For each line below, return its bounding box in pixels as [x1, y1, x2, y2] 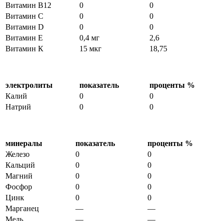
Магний [5, 172, 33, 181]
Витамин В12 [5, 1, 51, 10]
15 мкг [79, 44, 102, 53]
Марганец [5, 204, 39, 213]
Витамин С [5, 12, 43, 21]
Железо [5, 150, 30, 159]
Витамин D [5, 23, 44, 32]
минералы [5, 139, 42, 148]
